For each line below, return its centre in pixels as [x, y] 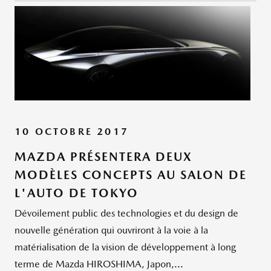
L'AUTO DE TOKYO [77, 193]
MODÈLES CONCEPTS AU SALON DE [131, 175]
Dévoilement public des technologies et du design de [126, 214]
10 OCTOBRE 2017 [72, 132]
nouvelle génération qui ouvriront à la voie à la [111, 230]
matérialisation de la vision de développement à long [125, 247]
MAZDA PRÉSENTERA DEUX [103, 157]
